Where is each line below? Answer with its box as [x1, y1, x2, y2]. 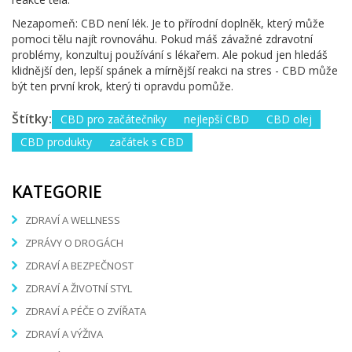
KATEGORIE [12, 180, 102, 203]
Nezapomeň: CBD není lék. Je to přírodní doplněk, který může [12, 15, 324, 31]
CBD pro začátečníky [60, 111, 167, 126]
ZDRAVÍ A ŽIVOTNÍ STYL [25, 281, 132, 296]
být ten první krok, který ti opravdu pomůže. [12, 78, 233, 93]
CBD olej [266, 111, 312, 126]
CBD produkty [20, 134, 92, 149]
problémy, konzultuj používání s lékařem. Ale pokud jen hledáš [12, 46, 328, 62]
